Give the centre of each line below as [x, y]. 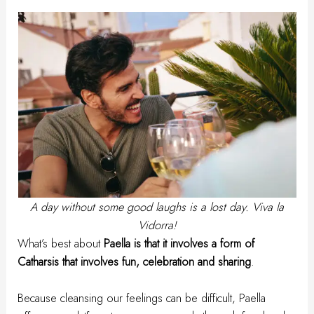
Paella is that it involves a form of [179, 244]
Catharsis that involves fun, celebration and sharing [135, 262]
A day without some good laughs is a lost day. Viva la [157, 207]
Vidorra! [157, 225]
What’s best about [61, 244]
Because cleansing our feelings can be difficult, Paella [142, 298]
